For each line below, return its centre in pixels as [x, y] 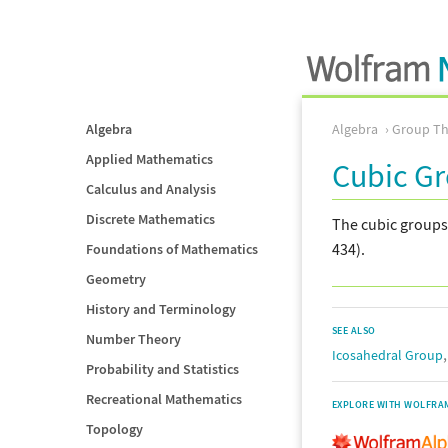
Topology [114, 429]
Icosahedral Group [387, 355]
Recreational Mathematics [164, 399]
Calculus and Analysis [151, 189]
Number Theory [133, 339]
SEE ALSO [354, 330]
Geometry [116, 279]
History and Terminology [161, 309]
